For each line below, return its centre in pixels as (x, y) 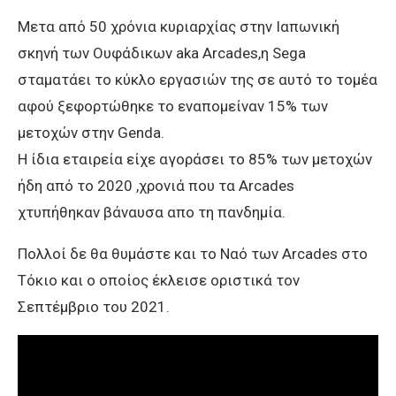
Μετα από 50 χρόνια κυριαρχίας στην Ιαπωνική (179, 27)
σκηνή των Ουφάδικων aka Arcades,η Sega (162, 53)
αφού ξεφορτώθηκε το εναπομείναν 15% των (173, 107)
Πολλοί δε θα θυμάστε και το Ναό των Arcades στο (193, 254)
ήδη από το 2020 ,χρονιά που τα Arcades (156, 186)
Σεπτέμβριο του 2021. (94, 307)
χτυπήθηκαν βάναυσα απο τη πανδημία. (152, 213)
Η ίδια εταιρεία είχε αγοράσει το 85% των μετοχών (195, 160)
